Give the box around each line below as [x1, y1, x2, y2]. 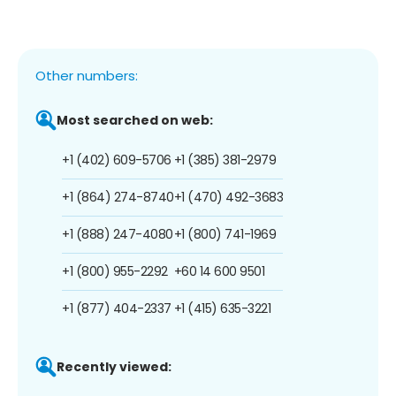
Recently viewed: [57, 357, 171, 376]
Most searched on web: [57, 110, 213, 129]
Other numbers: [35, 65, 138, 85]
